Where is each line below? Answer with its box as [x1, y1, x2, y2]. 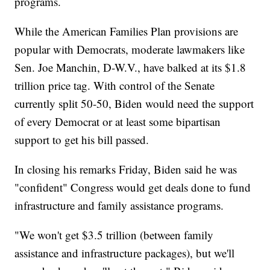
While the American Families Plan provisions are [14, 24, 239, 39]
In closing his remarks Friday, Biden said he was [14, 162, 237, 177]
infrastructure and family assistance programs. [14, 198, 224, 213]
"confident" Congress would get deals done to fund [14, 180, 251, 195]
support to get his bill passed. [14, 132, 149, 148]
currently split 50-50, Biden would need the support [14, 96, 254, 111]
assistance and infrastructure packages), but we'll [14, 245, 235, 261]
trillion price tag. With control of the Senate [14, 78, 215, 93]
